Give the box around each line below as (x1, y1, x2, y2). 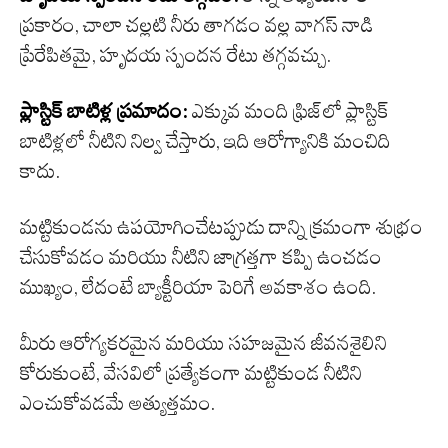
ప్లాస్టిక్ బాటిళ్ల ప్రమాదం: (20, 99, 188, 124)
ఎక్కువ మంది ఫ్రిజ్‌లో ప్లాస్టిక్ (188, 99, 389, 124)
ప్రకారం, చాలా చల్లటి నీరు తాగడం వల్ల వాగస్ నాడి (20, 13, 374, 38)
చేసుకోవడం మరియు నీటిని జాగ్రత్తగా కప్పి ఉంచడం (20, 245, 382, 270)
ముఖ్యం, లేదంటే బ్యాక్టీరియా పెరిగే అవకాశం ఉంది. (20, 275, 376, 300)
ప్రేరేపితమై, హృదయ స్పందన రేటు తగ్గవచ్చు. (20, 43, 331, 68)
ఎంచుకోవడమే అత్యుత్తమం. (20, 391, 215, 416)
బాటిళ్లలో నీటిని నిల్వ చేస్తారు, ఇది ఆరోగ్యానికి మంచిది (20, 129, 391, 154)
